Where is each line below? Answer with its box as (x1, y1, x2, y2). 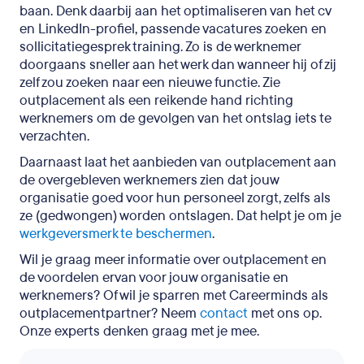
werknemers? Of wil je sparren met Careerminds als (19, 286, 328, 305)
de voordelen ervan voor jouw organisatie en (19, 268, 288, 287)
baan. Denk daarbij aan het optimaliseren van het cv (19, 2, 331, 20)
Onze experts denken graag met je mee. (19, 322, 259, 340)
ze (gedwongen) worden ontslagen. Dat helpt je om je (19, 206, 341, 225)
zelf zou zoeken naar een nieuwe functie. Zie (19, 73, 280, 92)
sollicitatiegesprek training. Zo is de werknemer (19, 37, 301, 56)
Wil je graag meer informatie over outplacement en (19, 250, 327, 269)
